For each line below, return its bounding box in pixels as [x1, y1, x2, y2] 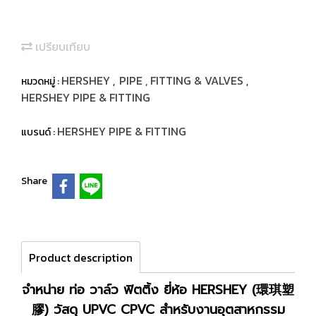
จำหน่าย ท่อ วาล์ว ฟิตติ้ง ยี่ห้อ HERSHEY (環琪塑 [22, 279, 294, 300]
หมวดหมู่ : [21, 74, 61, 89]
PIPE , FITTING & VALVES [119, 72, 246, 89]
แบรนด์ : [21, 125, 57, 140]
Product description [29, 248, 133, 266]
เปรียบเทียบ [32, 38, 90, 55]
